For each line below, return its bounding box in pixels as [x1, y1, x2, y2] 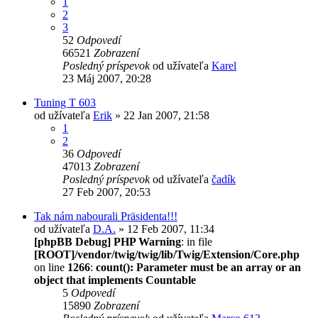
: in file [181, 235, 212, 248]
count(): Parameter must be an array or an [96, 261, 301, 273]
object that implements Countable [34, 273, 196, 286]
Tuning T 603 [34, 96, 96, 109]
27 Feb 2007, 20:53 [62, 185, 150, 198]
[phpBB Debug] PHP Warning [34, 235, 181, 248]
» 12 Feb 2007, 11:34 [116, 222, 214, 235]
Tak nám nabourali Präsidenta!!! [34, 209, 177, 222]
